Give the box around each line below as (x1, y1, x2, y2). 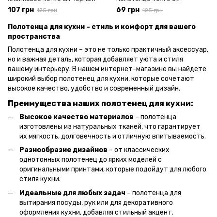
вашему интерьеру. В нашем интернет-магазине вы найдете (8, 64, 206, 73)
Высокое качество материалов (19, 112, 134, 121)
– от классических (108, 146, 170, 155)
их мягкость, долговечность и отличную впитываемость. (19, 132, 206, 140)
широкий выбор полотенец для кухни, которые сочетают (8, 74, 194, 83)
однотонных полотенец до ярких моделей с (19, 155, 162, 164)
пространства (8, 32, 60, 41)
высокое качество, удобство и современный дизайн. (8, 84, 180, 93)
